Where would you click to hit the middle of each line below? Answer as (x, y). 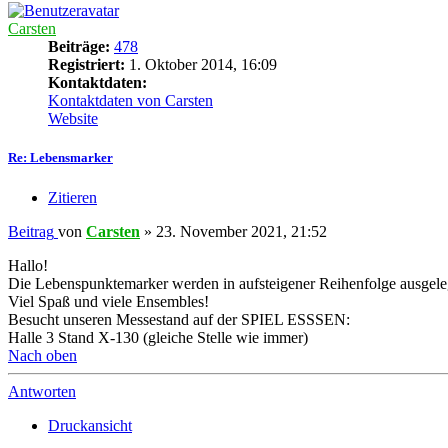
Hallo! (28, 265)
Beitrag (31, 231)
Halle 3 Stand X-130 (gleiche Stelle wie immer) (158, 337)
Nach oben (42, 355)
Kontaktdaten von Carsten (130, 101)
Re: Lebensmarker (60, 158)
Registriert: (86, 65)
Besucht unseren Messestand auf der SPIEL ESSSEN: (179, 319)
